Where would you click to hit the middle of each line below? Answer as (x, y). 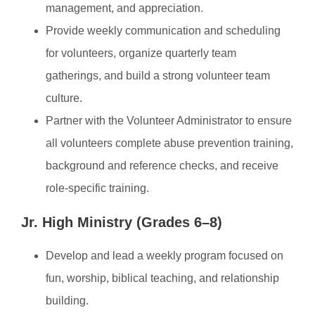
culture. (64, 98)
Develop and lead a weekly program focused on (165, 256)
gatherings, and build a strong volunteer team (158, 76)
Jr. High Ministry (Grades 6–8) (122, 222)
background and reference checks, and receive (162, 166)
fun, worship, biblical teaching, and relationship (162, 278)
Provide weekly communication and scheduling (163, 31)
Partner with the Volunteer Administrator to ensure (169, 121)
